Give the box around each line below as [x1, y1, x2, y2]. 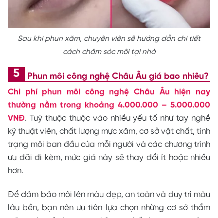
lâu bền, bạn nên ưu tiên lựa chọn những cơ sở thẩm [8, 203, 210, 213]
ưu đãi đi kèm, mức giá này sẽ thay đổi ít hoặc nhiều [8, 153, 210, 162]
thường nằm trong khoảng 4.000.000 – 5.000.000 [8, 100, 210, 109]
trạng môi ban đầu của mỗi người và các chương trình [8, 140, 210, 149]
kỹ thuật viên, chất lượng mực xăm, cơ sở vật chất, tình [8, 127, 210, 136]
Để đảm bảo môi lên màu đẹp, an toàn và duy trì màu [8, 190, 210, 200]
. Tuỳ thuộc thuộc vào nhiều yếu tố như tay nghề [25, 113, 210, 123]
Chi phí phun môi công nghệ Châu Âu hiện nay [8, 87, 210, 96]
